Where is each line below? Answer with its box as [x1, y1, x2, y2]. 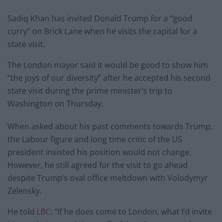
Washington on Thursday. [7, 98, 104, 109]
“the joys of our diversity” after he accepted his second [7, 72, 211, 83]
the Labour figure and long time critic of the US [7, 133, 182, 145]
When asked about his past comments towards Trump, [7, 120, 213, 132]
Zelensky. [7, 185, 42, 196]
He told [7, 206, 37, 217]
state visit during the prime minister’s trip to [7, 85, 172, 96]
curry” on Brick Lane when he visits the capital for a [7, 25, 197, 37]
